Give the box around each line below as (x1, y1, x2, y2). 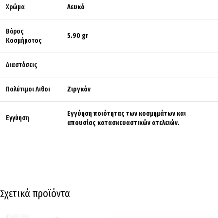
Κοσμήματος (6, 36, 41, 45)
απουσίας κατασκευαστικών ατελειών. (67, 119, 180, 127)
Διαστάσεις (6, 61, 37, 69)
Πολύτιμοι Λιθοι (6, 85, 50, 93)
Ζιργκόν (67, 85, 91, 93)
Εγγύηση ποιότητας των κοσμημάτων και (67, 109, 186, 118)
